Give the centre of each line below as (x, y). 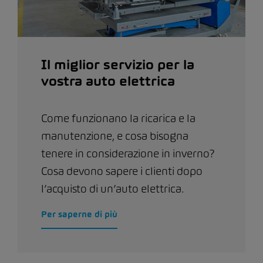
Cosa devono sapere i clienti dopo (122, 171)
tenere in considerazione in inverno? (128, 153)
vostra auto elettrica (108, 81)
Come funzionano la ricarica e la (118, 118)
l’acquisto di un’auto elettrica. (112, 188)
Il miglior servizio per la (118, 64)
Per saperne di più (79, 214)
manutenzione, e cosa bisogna (115, 136)
